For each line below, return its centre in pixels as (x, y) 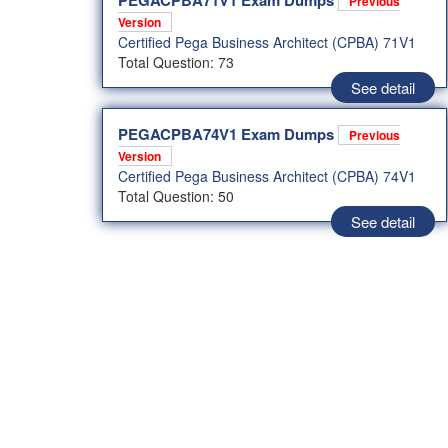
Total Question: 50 (176, 196)
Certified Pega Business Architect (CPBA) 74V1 (267, 176)
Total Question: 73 (176, 62)
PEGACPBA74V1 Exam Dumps (228, 134)
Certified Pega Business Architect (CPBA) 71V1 (267, 42)
